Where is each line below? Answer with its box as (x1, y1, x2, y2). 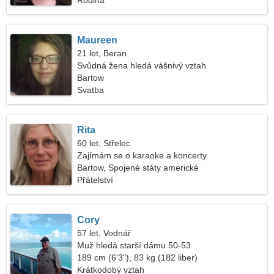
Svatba (77, 85, 105, 95)
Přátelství (77, 175, 114, 185)
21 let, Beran (77, 48, 127, 58)
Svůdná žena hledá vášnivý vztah (77, 61, 207, 70)
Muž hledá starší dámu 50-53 (77, 240, 191, 250)
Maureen (77, 35, 118, 45)
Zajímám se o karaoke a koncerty (77, 150, 207, 160)
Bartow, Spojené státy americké (77, 163, 199, 172)
